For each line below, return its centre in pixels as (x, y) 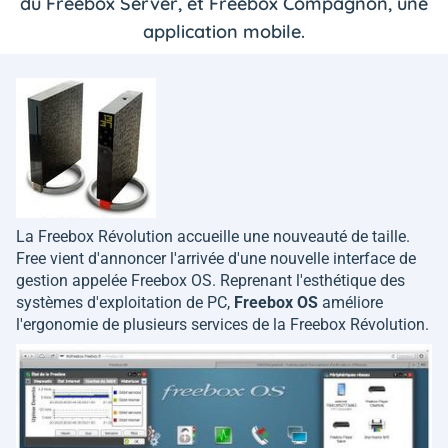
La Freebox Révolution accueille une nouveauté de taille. (213, 236)
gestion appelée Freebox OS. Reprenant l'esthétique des (210, 280)
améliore (350, 302)
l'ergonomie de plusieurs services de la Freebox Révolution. (222, 324)
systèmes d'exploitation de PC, (125, 302)
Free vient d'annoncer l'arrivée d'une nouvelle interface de (216, 258)
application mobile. (224, 31)
